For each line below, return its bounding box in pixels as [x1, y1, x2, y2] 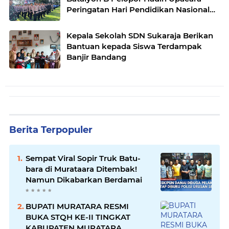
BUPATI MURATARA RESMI [26, 201, 129, 212]
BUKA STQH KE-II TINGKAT [26, 212, 130, 222]
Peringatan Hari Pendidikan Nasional [66, 5, 210, 15]
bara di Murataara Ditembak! [26, 164, 137, 174]
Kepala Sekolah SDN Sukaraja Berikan [66, 31, 213, 41]
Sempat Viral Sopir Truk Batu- [26, 153, 141, 164]
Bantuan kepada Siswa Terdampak [66, 41, 202, 52]
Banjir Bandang [66, 52, 126, 62]
